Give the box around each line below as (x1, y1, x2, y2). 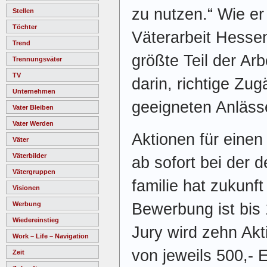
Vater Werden (13, 119, 54, 127)
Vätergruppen (13, 167, 55, 175)
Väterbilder (13, 151, 46, 159)
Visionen (13, 184, 40, 191)
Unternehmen (13, 87, 55, 95)
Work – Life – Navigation (13, 232, 89, 240)
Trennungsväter (13, 55, 62, 63)
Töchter (13, 23, 37, 30)
